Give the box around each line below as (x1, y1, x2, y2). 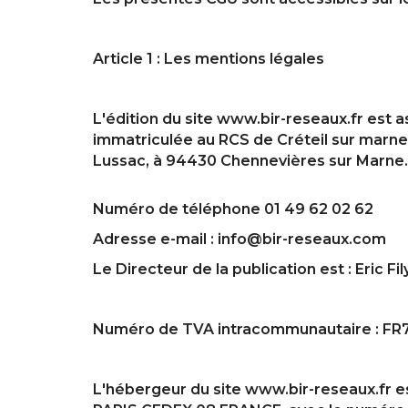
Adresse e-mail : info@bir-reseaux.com (93, 229, 386, 248)
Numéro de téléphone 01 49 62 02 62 (93, 199, 373, 218)
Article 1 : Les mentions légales (93, 49, 324, 67)
